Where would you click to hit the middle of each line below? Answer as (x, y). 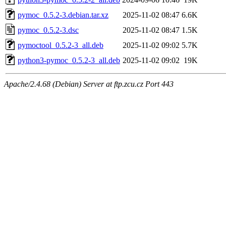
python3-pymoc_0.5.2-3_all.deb (69, 60)
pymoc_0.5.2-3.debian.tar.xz (63, 15)
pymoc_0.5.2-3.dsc (48, 30)
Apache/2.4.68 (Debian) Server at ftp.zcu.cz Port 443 (89, 84)
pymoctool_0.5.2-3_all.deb (61, 45)
